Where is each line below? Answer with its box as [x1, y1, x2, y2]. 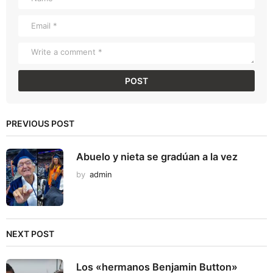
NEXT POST [6, 229, 54, 239]
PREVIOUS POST [6, 118, 74, 129]
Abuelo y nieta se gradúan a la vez [76, 151, 238, 163]
